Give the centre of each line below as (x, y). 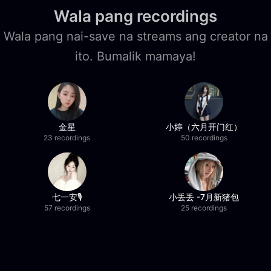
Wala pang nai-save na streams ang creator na (135, 36)
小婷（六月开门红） (204, 127)
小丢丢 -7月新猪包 (204, 197)
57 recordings (67, 208)
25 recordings (204, 208)
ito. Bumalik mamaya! (135, 56)
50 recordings (204, 138)
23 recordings (67, 138)
